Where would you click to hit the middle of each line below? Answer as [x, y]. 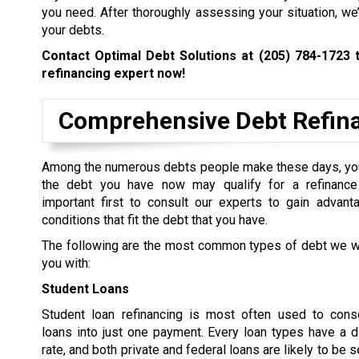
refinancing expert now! [113, 73]
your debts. [73, 30]
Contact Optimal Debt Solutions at [150, 56]
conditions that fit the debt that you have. [155, 220]
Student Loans [85, 289]
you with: [66, 263]
